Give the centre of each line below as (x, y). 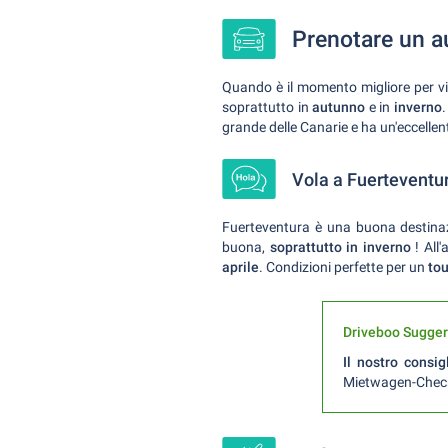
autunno (339, 107)
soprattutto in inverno (342, 247)
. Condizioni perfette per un (343, 267)
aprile (240, 267)
